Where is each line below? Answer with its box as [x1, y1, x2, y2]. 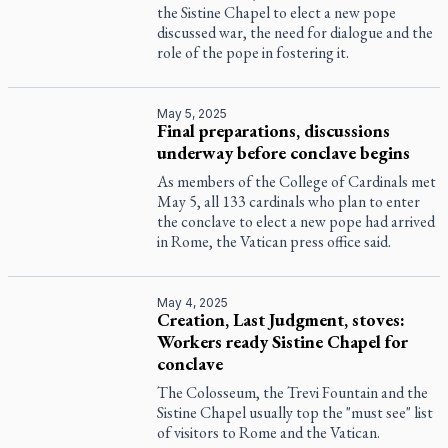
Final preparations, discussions [157, 119, 391, 142]
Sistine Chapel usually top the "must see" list [157, 402, 434, 423]
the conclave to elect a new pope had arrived [157, 211, 436, 232]
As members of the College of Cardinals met [157, 171, 437, 192]
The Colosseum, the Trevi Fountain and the [157, 382, 429, 403]
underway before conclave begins [157, 141, 411, 164]
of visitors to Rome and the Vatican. [157, 422, 381, 443]
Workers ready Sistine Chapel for [157, 330, 409, 353]
